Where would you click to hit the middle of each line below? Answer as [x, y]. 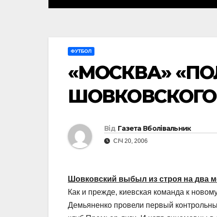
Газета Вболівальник [154, 128]
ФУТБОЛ [81, 51]
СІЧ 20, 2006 [130, 141]
